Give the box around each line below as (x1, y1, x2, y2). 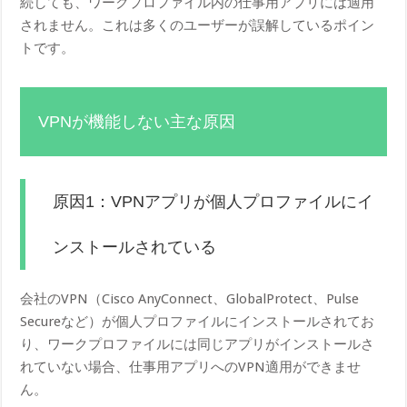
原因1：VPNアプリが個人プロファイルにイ (53, 192, 374, 211)
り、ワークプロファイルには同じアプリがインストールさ (20, 335, 375, 352)
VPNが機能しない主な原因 (38, 112, 236, 131)
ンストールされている (53, 237, 217, 256)
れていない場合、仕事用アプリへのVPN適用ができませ (20, 358, 362, 375)
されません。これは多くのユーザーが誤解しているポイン (20, 16, 375, 34)
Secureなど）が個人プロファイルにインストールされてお (20, 313, 375, 330)
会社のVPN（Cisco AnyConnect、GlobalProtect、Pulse (20, 290, 360, 307)
